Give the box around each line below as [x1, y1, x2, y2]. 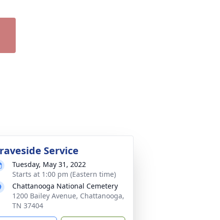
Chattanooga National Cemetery [12, 181, 118, 191]
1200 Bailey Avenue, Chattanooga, [12, 191, 124, 200]
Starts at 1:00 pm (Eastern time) [12, 169, 116, 179]
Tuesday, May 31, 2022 [12, 160, 86, 169]
